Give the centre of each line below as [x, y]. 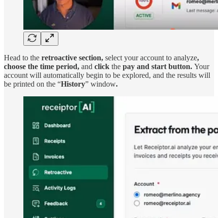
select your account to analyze [150, 57]
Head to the [22, 57]
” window [100, 84]
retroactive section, [71, 57]
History [73, 84]
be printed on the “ [32, 84]
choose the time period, [43, 66]
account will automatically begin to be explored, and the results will [107, 75]
